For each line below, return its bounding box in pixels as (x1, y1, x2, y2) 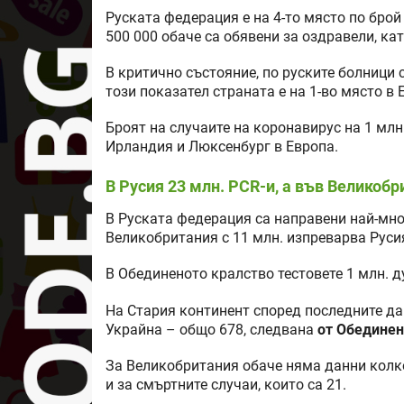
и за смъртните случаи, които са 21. (106, 376, 346, 393)
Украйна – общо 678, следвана (106, 321, 317, 338)
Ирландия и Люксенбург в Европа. (106, 139, 338, 156)
